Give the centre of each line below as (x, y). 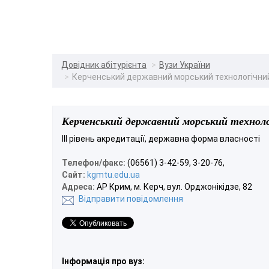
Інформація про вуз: (103, 261)
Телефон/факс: (94, 162)
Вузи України (185, 65)
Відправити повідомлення (131, 198)
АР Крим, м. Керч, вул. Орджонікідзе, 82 (174, 186)
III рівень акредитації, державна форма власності (161, 138)
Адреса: (78, 186)
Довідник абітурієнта (104, 65)
